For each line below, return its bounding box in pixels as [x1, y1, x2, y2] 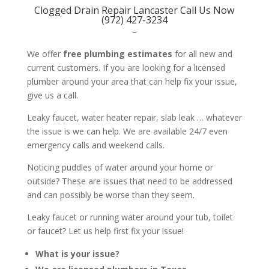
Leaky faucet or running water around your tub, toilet [26, 211, 233, 223]
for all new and [172, 47, 232, 59]
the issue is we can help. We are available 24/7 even [26, 125, 228, 137]
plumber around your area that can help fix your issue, [26, 75, 237, 87]
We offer [26, 47, 63, 59]
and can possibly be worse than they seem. [26, 189, 195, 201]
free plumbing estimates [62, 47, 172, 59]
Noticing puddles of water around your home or [26, 161, 213, 173]
